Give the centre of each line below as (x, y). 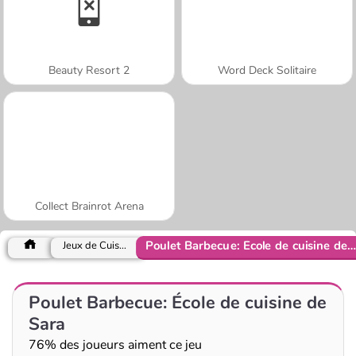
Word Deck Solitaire (267, 70)
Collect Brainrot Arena (89, 206)
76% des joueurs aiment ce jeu (115, 344)
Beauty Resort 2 (89, 70)
